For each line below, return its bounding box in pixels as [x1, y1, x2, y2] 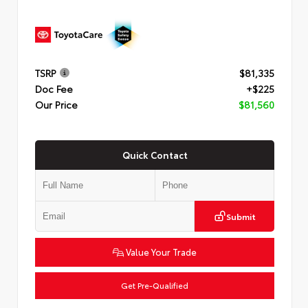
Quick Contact [122, 148, 188, 161]
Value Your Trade [124, 245, 197, 258]
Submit [225, 210, 256, 222]
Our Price [35, 98, 78, 112]
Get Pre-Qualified [121, 279, 188, 291]
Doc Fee [35, 82, 73, 96]
